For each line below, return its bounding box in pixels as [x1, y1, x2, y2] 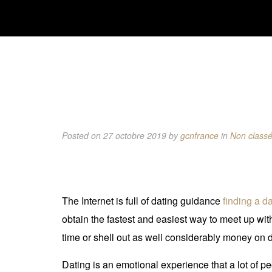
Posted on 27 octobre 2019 [62, 129, 169, 141]
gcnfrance [180, 129, 219, 141]
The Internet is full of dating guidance [62, 194, 223, 208]
